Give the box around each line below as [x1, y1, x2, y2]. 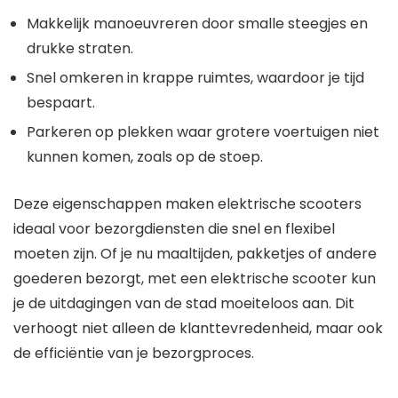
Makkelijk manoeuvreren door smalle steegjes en [27, 13, 368, 35]
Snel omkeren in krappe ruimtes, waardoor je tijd [27, 68, 364, 89]
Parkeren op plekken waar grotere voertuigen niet [27, 122, 379, 143]
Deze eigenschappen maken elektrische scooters [13, 194, 362, 215]
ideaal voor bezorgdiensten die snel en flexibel [13, 219, 335, 240]
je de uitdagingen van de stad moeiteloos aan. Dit [13, 293, 354, 314]
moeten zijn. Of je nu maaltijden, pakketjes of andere [13, 243, 377, 265]
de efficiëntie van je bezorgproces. [13, 343, 254, 364]
